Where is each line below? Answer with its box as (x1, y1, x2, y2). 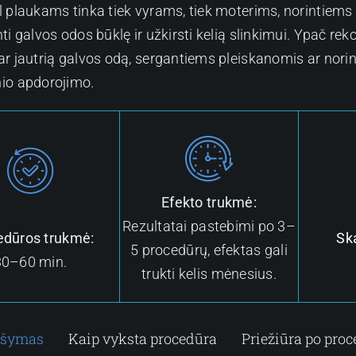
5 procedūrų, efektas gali (130, 242, 288, 259)
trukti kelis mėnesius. (141, 265, 277, 283)
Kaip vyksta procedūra (68, 329, 218, 349)
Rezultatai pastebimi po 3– (122, 218, 296, 235)
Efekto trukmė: (161, 194, 257, 211)
